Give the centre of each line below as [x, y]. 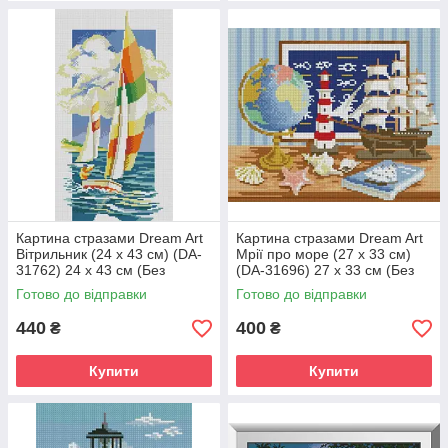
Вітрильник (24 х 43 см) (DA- [109, 254]
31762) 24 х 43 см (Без [90, 270]
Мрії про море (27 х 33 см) [323, 254]
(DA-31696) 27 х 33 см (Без [325, 270]
